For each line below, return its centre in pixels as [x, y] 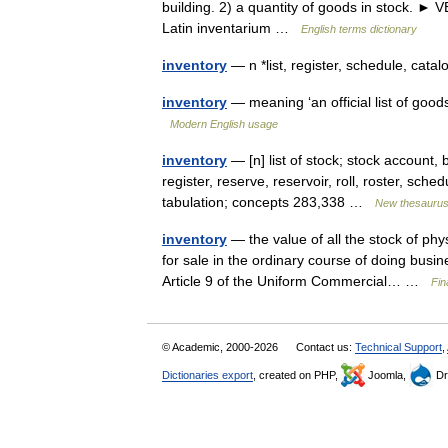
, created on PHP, [297, 375]
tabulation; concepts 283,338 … [268, 202]
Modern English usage [224, 124]
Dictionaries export [207, 375]
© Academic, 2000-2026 [221, 347]
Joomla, [387, 375]
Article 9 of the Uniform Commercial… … [296, 281]
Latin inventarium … [231, 28]
